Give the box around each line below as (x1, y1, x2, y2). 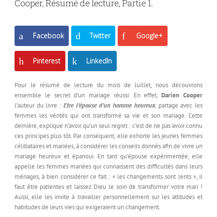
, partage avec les (155, 101, 203, 110)
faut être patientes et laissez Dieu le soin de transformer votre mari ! (15, 183, 202, 191)
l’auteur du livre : (15, 101, 63, 110)
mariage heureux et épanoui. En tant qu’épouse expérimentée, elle (15, 152, 202, 161)
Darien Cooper (161, 91, 203, 100)
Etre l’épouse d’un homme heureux (63, 101, 155, 110)
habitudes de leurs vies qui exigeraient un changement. (15, 203, 160, 212)
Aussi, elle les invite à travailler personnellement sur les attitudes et (15, 193, 202, 201)
